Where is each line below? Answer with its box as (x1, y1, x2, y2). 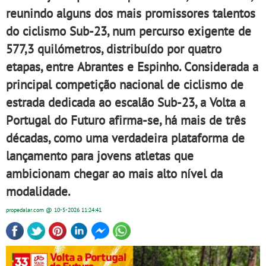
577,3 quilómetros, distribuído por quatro (6, 40, 221, 57)
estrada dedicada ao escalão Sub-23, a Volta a (6, 94, 245, 110)
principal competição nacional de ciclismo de (6, 76, 243, 93)
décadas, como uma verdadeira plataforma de (6, 129, 245, 146)
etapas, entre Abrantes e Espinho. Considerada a (6, 58, 258, 75)
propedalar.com (6, 206, 46, 214)
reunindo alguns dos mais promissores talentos (6, 5, 255, 21)
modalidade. (6, 183, 71, 199)
